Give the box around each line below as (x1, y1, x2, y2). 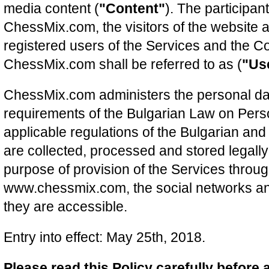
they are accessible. (4, 199, 127, 214)
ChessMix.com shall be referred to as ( (4, 56, 242, 72)
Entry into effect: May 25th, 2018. (4, 229, 205, 245)
